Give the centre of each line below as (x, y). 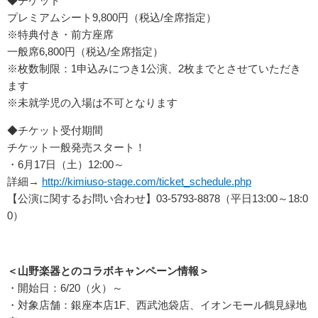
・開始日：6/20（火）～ (66, 288)
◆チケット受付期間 (55, 131)
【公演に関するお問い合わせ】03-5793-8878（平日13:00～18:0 (158, 199)
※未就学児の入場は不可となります (92, 103)
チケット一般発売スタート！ (76, 148)
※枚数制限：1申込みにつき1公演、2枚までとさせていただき (154, 69)
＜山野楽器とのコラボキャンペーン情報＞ (108, 271)
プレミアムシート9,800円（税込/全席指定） (117, 18)
